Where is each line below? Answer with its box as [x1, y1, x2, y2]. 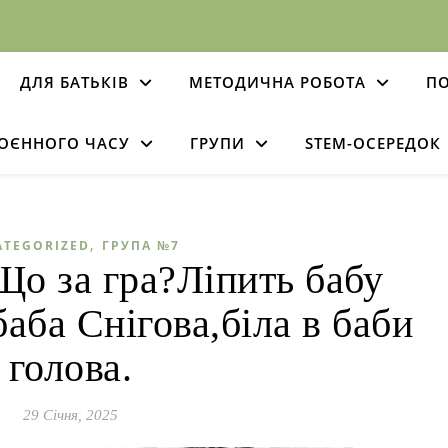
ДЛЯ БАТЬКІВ [20, 72, 129, 92]
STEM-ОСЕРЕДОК [304, 133, 441, 153]
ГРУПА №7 [102, 237, 180, 254]
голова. [8, 345, 133, 390]
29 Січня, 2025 [23, 407, 118, 423]
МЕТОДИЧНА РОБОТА [189, 72, 366, 92]
